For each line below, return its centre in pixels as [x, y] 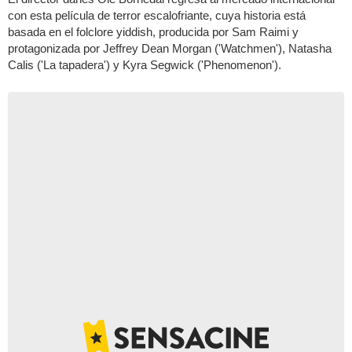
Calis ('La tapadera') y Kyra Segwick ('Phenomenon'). [145, 64]
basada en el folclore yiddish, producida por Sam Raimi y [153, 31]
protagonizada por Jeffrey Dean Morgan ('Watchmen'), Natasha [170, 48]
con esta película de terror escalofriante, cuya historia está [157, 15]
